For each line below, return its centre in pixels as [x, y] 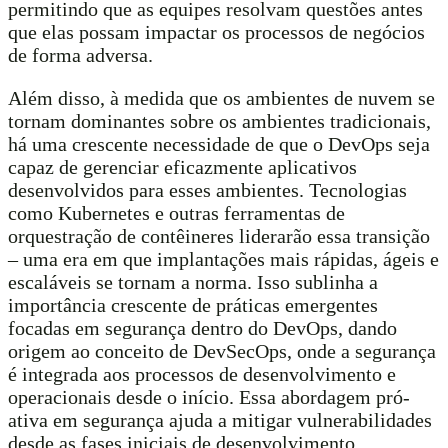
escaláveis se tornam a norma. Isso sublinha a [193, 281]
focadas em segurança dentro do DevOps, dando [202, 327]
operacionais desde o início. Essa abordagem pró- [209, 396]
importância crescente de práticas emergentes [193, 304]
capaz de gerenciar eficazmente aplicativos [182, 166]
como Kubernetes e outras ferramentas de [176, 212]
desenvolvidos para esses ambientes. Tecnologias [207, 189]
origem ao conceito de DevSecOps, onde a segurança [222, 350]
